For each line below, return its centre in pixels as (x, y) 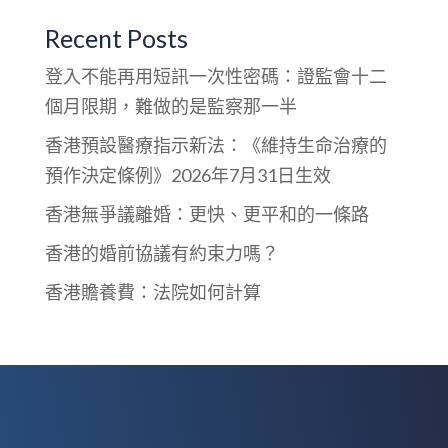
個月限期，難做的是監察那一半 (170, 105)
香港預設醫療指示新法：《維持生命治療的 (215, 144)
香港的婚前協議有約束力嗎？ (161, 252)
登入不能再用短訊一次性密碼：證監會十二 (215, 75)
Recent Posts (116, 37)
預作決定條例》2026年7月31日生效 (187, 174)
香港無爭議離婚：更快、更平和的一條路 (206, 213)
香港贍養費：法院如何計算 (152, 291)
